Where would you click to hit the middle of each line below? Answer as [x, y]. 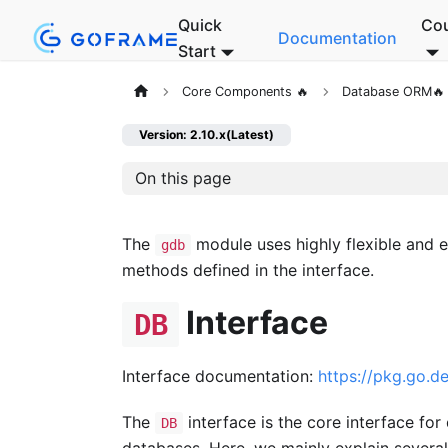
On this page [182, 178]
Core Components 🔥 [246, 92]
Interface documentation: [220, 375]
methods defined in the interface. [248, 269]
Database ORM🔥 [393, 92]
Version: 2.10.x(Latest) [206, 135]
